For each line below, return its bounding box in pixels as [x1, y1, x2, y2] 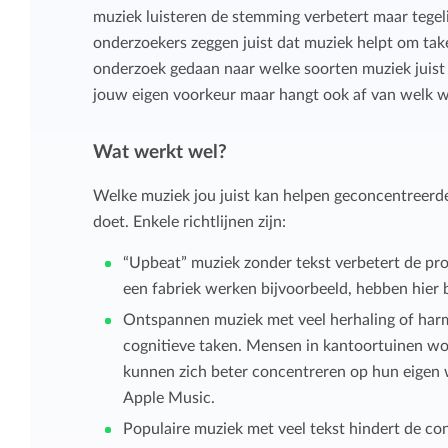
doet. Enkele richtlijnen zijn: [92, 214, 286, 230]
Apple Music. [122, 390, 215, 406]
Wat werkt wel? [92, 143, 227, 162]
